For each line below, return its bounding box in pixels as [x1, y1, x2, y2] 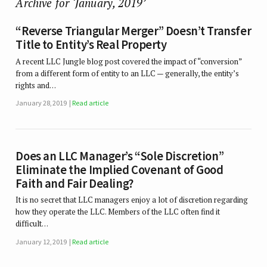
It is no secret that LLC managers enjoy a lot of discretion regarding [15, 194, 249, 206]
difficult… [15, 218, 49, 229]
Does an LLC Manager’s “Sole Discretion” [15, 148, 224, 164]
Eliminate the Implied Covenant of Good [15, 162, 223, 178]
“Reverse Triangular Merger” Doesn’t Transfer [15, 23, 252, 39]
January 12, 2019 [15, 237, 67, 246]
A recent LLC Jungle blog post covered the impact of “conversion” [15, 55, 242, 67]
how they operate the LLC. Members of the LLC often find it [15, 206, 221, 218]
